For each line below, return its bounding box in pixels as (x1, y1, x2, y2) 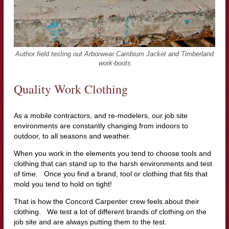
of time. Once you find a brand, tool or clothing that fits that (13, 169, 208, 178)
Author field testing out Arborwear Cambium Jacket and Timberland (15, 50, 214, 58)
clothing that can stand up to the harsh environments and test (13, 159, 212, 168)
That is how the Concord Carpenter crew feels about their (13, 197, 199, 205)
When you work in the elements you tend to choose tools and (13, 149, 211, 157)
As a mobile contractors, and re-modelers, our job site (13, 111, 188, 120)
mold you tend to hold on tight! (13, 179, 112, 188)
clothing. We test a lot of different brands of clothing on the (13, 207, 207, 216)
